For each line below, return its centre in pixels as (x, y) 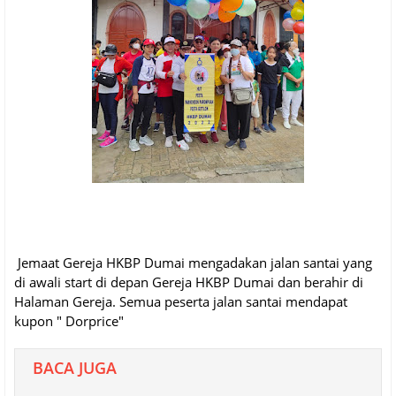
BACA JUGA (75, 368)
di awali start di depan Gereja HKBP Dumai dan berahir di (189, 282)
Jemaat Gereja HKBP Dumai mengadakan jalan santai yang (193, 263)
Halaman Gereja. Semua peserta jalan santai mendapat (181, 302)
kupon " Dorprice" (69, 321)
